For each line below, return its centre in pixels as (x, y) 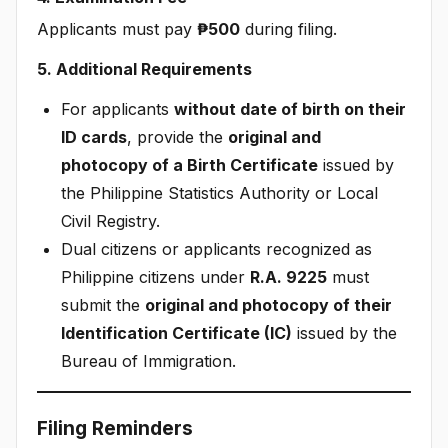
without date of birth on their (290, 108)
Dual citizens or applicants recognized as (216, 248)
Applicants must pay (117, 28)
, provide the (177, 136)
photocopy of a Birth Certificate (189, 164)
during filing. (288, 28)
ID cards (94, 136)
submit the (103, 304)
